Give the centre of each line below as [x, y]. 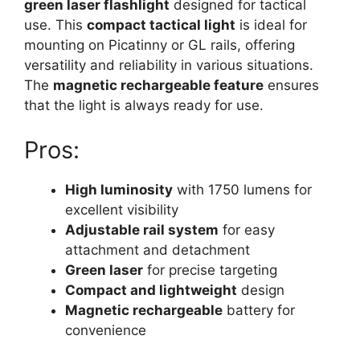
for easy [247, 229]
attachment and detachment [157, 250]
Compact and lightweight [151, 290]
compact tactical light [161, 25]
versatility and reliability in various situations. [169, 65]
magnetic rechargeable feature [158, 85]
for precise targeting [210, 270]
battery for [259, 310]
